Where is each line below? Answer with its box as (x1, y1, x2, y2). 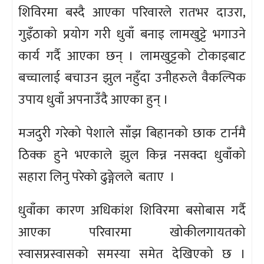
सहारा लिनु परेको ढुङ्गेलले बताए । (18, 166, 175, 189)
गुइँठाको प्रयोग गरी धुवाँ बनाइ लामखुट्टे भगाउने (18, 24, 246, 46)
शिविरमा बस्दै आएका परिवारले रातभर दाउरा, (18, 2, 246, 24)
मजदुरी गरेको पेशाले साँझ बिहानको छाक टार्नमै (18, 123, 246, 145)
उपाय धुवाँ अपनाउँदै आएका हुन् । (18, 89, 169, 111)
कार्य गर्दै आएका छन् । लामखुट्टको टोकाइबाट (18, 45, 246, 68)
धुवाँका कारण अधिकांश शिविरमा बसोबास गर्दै (18, 200, 246, 222)
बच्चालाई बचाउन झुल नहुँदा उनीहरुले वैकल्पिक (18, 67, 246, 90)
